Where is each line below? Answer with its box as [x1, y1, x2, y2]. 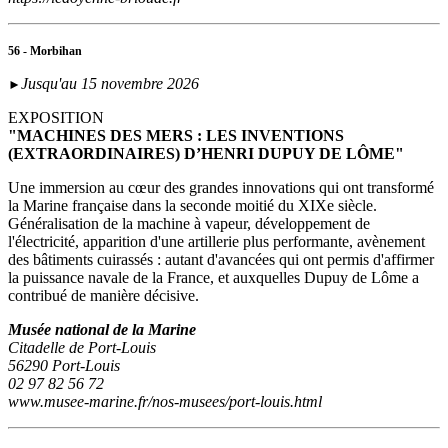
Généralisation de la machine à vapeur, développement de [8, 215, 370, 233]
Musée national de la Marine [8, 321, 196, 339]
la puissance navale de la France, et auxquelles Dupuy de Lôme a [8, 269, 419, 287]
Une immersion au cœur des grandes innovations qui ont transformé [8, 179, 434, 197]
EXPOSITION [8, 109, 104, 127]
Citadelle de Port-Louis [8, 339, 156, 357]
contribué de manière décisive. [8, 287, 199, 305]
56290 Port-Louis [8, 357, 120, 375]
